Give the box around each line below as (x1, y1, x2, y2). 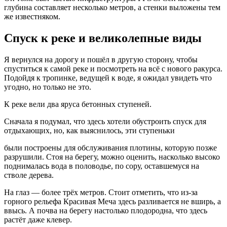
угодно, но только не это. (4, 82, 91, 91)
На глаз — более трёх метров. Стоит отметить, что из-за (4, 187, 198, 197)
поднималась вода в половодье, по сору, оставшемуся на (4, 161, 199, 170)
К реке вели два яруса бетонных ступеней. (4, 99, 152, 108)
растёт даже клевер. (4, 215, 72, 224)
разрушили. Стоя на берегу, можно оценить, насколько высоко (4, 152, 220, 161)
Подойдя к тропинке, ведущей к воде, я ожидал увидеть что (4, 73, 212, 82)
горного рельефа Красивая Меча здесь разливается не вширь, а (4, 197, 221, 206)
